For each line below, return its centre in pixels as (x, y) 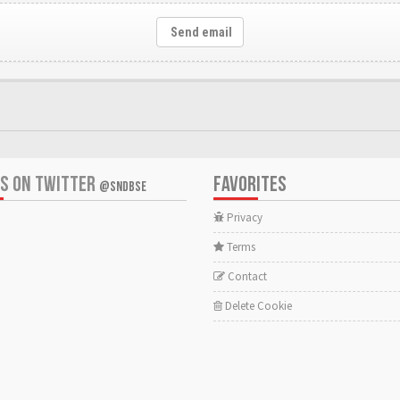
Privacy (243, 217)
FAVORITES (250, 184)
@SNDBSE (123, 187)
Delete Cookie (257, 305)
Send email (200, 32)
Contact (246, 276)
